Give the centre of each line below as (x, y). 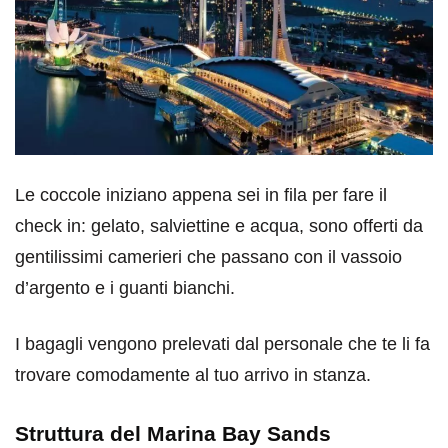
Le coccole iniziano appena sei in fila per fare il (201, 195)
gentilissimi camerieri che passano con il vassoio (208, 257)
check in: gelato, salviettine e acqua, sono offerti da (219, 226)
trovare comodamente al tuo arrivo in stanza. (193, 375)
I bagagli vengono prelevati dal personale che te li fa (222, 344)
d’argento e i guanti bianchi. (125, 288)
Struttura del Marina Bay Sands (173, 434)
